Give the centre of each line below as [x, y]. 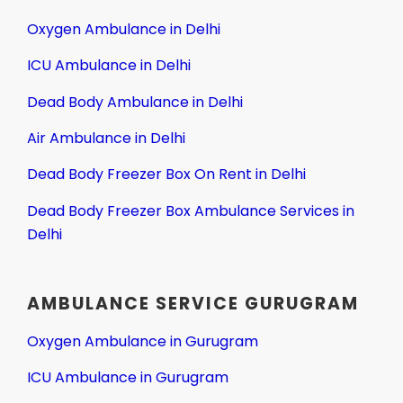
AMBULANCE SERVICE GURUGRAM [193, 304]
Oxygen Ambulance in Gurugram [143, 342]
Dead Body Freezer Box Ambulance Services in [191, 210]
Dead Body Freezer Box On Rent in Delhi [166, 175]
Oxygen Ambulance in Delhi [124, 29]
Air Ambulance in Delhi [106, 138]
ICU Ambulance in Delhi [109, 66]
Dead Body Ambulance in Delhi [135, 102]
